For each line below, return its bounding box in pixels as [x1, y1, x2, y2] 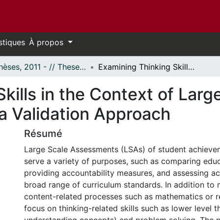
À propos [29, 37, 66, 47]
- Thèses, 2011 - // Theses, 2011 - [80, 62, 86, 72]
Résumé [24, 128, 62, 139]
